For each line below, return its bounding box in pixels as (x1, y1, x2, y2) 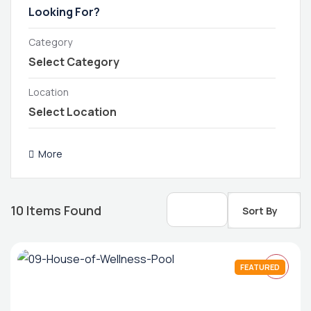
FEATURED (240, 262, 280, 272)
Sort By (242, 203, 278, 217)
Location (28, 85, 69, 99)
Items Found (24, 202, 101, 219)
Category (28, 35, 72, 49)
